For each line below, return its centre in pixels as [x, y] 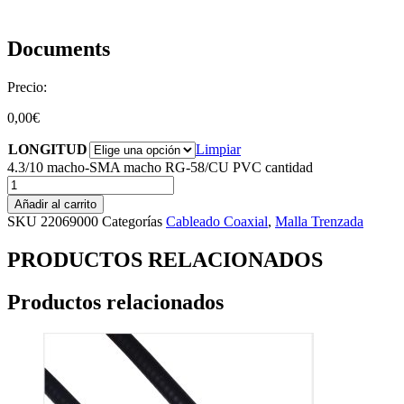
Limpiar [218, 150]
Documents [59, 49]
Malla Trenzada [319, 222]
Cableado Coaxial [217, 222]
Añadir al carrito [55, 205]
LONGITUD [48, 150]
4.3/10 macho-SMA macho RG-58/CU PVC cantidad [160, 168]
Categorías [132, 222]
